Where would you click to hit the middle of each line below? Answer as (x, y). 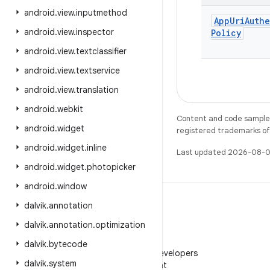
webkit (70, 109)
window (72, 186)
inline (97, 148)
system (63, 263)
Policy (226, 33)
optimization (120, 225)
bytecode (68, 244)
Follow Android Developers (145, 253)
